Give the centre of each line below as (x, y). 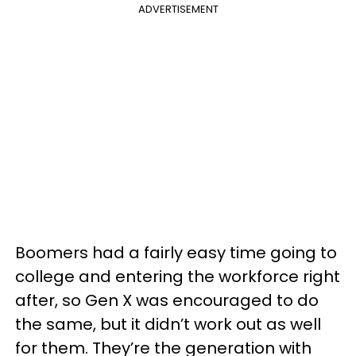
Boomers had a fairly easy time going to (176, 253)
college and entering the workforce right (178, 277)
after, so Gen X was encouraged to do (167, 300)
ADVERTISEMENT (178, 9)
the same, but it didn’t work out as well (168, 324)
